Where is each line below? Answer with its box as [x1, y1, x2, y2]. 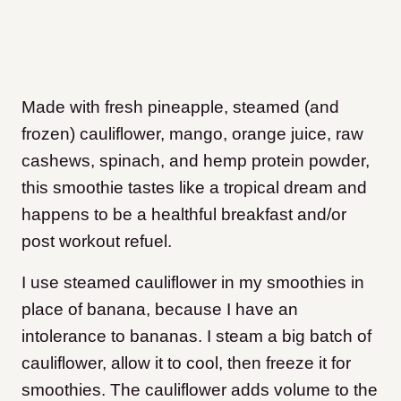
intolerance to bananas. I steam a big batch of [21, 327, 371, 346]
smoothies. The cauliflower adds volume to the [21, 380, 378, 399]
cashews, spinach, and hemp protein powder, [21, 151, 370, 170]
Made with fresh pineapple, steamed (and [21, 98, 339, 116]
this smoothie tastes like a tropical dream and [21, 178, 367, 197]
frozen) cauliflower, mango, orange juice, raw [21, 124, 363, 143]
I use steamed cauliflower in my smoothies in [21, 273, 364, 292]
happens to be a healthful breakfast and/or [21, 205, 346, 224]
